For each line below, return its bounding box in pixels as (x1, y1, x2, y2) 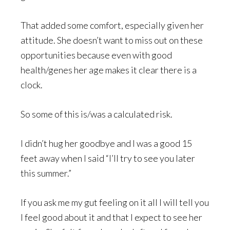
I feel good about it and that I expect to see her (21, 211, 202, 223)
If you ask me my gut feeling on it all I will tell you (21, 196, 209, 208)
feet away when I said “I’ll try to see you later (21, 152, 195, 164)
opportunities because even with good (21, 49, 172, 61)
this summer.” (21, 167, 71, 179)
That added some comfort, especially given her (21, 19, 204, 31)
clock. (21, 79, 43, 90)
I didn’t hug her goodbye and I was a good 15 (21, 137, 192, 149)
